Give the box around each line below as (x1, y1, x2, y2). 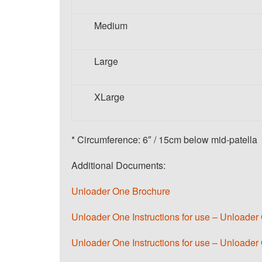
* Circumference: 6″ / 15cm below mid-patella (71, 133, 257, 146)
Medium (94, 19, 127, 32)
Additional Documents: (71, 158, 166, 172)
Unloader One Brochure (71, 184, 170, 198)
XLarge (94, 90, 125, 104)
